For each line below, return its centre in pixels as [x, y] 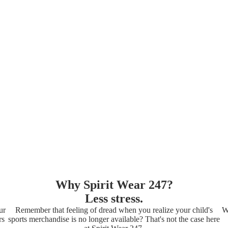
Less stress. [114, 198]
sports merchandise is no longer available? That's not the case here [114, 219]
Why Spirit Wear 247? [114, 184]
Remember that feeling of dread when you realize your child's [114, 210]
